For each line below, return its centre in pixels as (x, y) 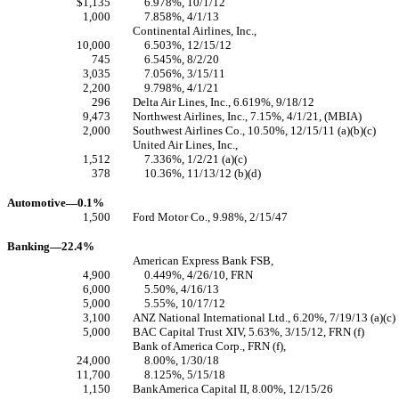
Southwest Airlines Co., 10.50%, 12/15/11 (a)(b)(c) (254, 130)
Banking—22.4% (51, 246)
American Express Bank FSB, (203, 261)
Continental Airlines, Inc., (195, 31)
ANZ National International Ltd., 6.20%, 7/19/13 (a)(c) (264, 318)
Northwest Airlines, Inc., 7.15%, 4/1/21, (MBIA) (247, 116)
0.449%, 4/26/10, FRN (199, 275)
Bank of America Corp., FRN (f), (209, 346)
